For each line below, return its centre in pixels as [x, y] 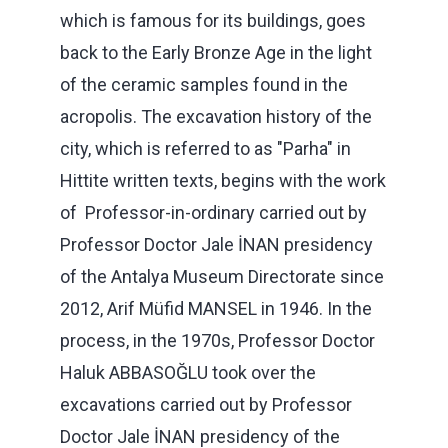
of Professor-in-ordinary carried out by [213, 212]
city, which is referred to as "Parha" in [205, 148]
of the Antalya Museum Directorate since [222, 276]
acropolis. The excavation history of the [216, 116]
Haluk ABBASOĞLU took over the [188, 372]
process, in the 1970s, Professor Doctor [217, 340]
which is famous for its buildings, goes [213, 20]
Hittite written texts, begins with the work [223, 180]
